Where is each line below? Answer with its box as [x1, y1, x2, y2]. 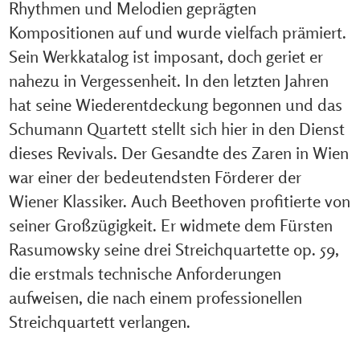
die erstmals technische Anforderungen [8, 263, 281, 284]
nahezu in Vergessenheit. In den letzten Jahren [8, 70, 329, 91]
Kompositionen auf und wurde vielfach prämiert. [8, 22, 346, 43]
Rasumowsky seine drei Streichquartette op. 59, [8, 239, 339, 260]
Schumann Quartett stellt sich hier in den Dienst [8, 118, 345, 139]
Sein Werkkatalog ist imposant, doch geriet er [8, 46, 323, 67]
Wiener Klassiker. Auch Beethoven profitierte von [8, 190, 350, 211]
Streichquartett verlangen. [8, 311, 190, 332]
